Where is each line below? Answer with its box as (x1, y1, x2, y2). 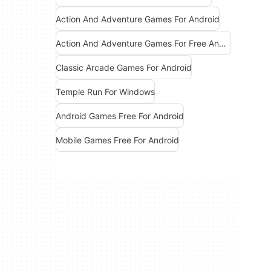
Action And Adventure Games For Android (56, 13, 220, 24)
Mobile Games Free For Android (56, 134, 179, 145)
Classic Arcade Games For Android (56, 62, 192, 73)
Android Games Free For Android (56, 110, 184, 121)
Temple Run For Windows (56, 86, 155, 97)
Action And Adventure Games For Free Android (219, 38, 226, 48)
